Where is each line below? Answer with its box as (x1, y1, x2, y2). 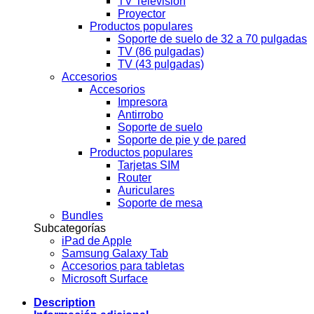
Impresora (118, 96, 168, 109)
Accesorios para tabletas (62, 260, 184, 273)
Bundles (62, 210, 103, 222)
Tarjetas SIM (118, 159, 179, 172)
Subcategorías (34, 222, 106, 235)
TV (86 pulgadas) (118, 46, 204, 58)
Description (34, 296, 95, 308)
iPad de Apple (62, 235, 132, 247)
